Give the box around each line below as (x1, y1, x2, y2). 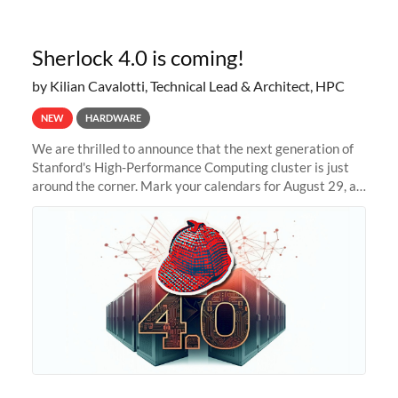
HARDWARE (84, 112, 141, 124)
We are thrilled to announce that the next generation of (31, 140, 354, 157)
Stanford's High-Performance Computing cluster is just (31, 159, 349, 176)
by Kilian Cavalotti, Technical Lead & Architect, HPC (31, 77, 345, 95)
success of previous (31, 215, 145, 232)
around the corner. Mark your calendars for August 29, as (31, 178, 362, 195)
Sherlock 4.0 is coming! (31, 44, 244, 71)
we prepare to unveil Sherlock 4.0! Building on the (31, 196, 320, 213)
